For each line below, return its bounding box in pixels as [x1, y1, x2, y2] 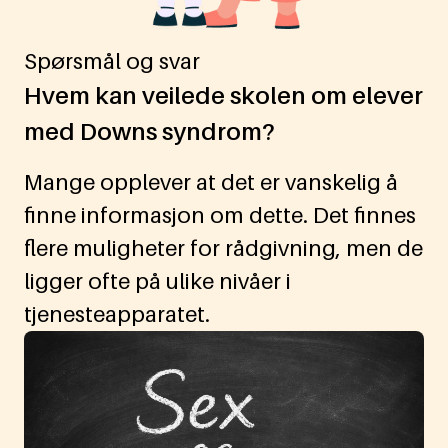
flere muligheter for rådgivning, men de [24, 235, 423, 262]
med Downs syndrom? [24, 117, 275, 147]
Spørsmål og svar [24, 48, 200, 75]
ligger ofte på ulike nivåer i [24, 268, 291, 295]
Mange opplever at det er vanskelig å [24, 169, 398, 196]
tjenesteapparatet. [24, 301, 210, 328]
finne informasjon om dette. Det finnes [24, 202, 416, 229]
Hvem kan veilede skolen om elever [24, 81, 423, 111]
